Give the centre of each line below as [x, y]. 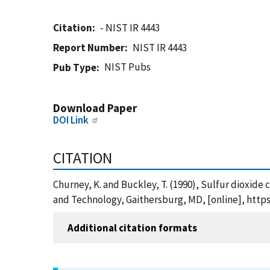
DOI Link [71, 120]
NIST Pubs [128, 67]
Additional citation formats [132, 228]
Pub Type [75, 67]
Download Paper [95, 108]
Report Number [89, 48]
